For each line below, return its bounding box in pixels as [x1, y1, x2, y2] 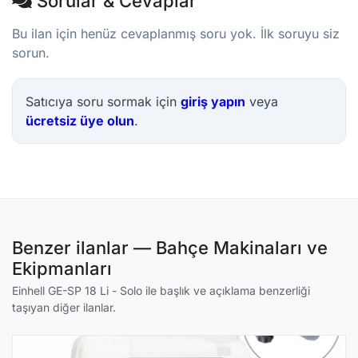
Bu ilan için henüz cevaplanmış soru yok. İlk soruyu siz [12, 26, 340, 42]
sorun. [12, 45, 50, 61]
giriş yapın [181, 93, 245, 109]
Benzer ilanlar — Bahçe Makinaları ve [12, 237, 328, 258]
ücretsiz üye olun [26, 113, 134, 129]
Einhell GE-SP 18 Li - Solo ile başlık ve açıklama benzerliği [12, 284, 310, 297]
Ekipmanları [12, 258, 112, 279]
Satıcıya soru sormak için [26, 93, 181, 109]
